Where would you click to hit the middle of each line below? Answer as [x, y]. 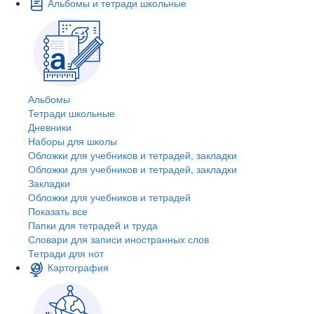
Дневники [50, 127]
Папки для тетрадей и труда [93, 225]
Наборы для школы [73, 141]
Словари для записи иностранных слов [118, 239]
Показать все [58, 211]
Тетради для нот [66, 253]
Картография [78, 267]
